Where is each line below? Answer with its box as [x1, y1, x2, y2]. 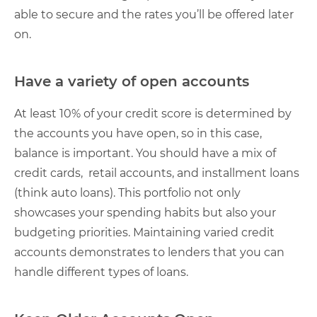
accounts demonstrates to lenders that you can [14, 246, 284, 259]
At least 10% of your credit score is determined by [14, 107, 292, 120]
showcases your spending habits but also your [14, 206, 276, 219]
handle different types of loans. [14, 265, 188, 279]
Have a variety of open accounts [14, 73, 249, 90]
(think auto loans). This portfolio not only [14, 186, 241, 200]
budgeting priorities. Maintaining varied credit [14, 226, 275, 239]
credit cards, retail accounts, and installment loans [14, 166, 299, 180]
